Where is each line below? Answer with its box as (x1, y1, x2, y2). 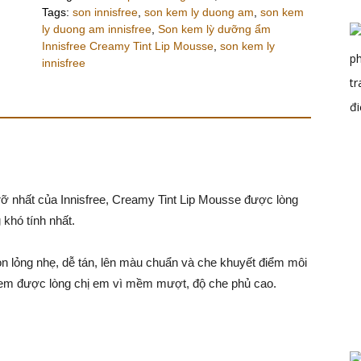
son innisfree (72, 6, 138, 19)
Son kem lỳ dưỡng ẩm (157, 23, 271, 35)
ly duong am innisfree (41, 23, 151, 35)
